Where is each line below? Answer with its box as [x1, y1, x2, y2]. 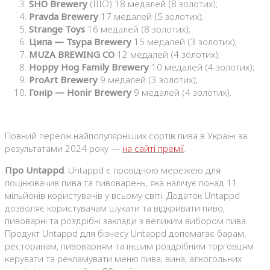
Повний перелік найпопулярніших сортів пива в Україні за [5, 130, 247, 142]
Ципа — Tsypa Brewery [29, 36, 131, 48]
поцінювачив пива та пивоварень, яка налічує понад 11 [5, 177, 237, 189]
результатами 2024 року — [5, 142, 122, 155]
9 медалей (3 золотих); [98, 74, 198, 86]
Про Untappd [5, 164, 64, 177]
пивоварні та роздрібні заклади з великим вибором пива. [5, 215, 248, 227]
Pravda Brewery [29, 10, 98, 23]
